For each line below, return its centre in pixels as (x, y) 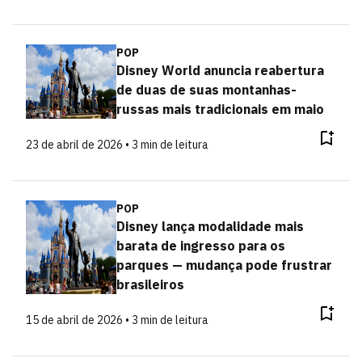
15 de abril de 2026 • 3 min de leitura (117, 320)
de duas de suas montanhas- (206, 90)
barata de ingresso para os (200, 246)
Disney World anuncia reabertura (220, 70)
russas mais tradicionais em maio (220, 109)
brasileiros (150, 284)
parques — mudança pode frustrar (224, 265)
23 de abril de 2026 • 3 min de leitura (117, 145)
